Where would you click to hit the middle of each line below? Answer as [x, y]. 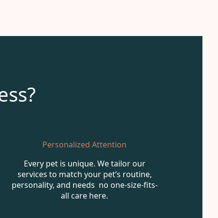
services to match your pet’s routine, [84, 174]
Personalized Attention [85, 144]
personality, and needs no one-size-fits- [84, 185]
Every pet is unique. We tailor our [84, 163]
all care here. [85, 195]
